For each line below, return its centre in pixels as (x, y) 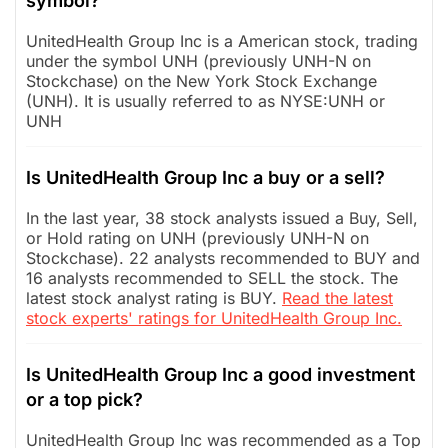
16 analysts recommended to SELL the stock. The (212, 277)
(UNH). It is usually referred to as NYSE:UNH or (205, 100)
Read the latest (337, 297)
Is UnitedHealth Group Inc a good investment (220, 374)
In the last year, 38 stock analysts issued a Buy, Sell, (222, 217)
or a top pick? (84, 399)
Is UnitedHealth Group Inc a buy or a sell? (205, 177)
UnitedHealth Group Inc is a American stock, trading (222, 40)
